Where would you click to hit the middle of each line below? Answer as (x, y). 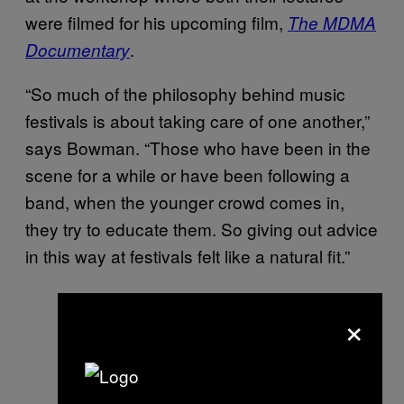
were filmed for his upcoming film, (156, 23)
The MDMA (332, 23)
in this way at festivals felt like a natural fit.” (188, 256)
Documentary (78, 50)
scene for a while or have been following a (188, 175)
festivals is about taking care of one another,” (197, 121)
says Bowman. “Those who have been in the (198, 148)
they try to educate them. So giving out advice (202, 229)
